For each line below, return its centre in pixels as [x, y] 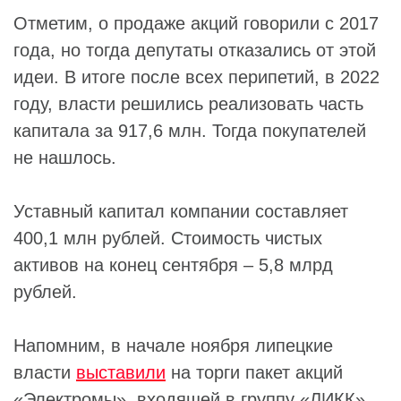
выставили [121, 372]
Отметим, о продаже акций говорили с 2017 [196, 23]
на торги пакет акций [254, 372]
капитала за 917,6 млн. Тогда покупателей [190, 131]
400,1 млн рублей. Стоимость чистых [168, 238]
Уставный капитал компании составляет [181, 211]
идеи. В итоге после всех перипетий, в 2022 [196, 77]
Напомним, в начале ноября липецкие [173, 346]
